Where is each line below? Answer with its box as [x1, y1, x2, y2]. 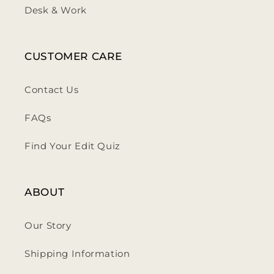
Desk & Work [24, 4, 87, 16]
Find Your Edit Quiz [24, 140, 120, 152]
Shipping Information [24, 248, 130, 259]
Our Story [24, 220, 72, 231]
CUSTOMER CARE [24, 50, 122, 63]
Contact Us [24, 84, 79, 95]
